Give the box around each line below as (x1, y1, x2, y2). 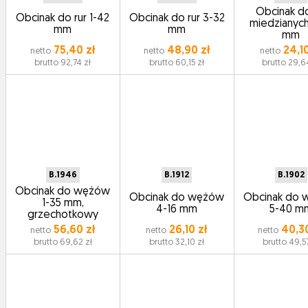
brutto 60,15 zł (149, 58, 205, 67)
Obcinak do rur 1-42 (16, 12, 110, 24)
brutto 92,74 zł (34, 58, 91, 67)
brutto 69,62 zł (33, 238, 92, 247)
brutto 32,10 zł (149, 238, 205, 247)
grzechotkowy (27, 210, 98, 221)
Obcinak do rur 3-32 (129, 12, 225, 24)
